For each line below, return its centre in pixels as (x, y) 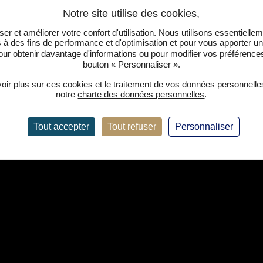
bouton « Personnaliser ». (131, 64)
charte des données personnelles (141, 94)
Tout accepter (61, 126)
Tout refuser (131, 126)
